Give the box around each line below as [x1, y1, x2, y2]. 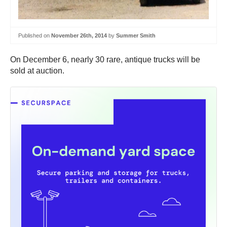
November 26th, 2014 [51, 32, 107, 39]
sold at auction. [10, 66, 64, 75]
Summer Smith [116, 32, 156, 39]
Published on [18, 32, 51, 39]
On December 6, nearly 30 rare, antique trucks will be [10, 55, 200, 64]
